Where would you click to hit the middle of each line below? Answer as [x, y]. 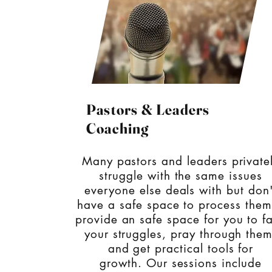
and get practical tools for [181, 249]
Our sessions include [202, 263]
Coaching [118, 128]
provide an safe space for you [159, 219]
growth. [121, 263]
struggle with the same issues [181, 176]
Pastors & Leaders [148, 110]
